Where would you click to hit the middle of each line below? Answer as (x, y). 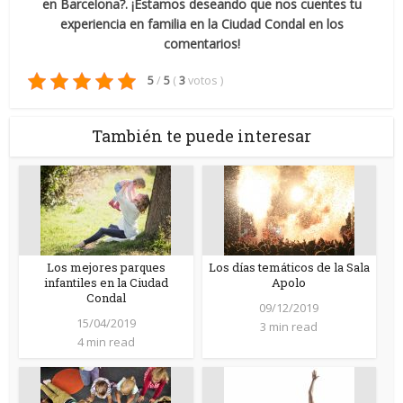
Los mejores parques (106, 267)
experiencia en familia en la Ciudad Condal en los (201, 23)
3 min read (289, 326)
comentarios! (201, 43)
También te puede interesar (201, 135)
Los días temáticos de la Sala (289, 267)
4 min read (106, 341)
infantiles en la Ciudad (106, 282)
